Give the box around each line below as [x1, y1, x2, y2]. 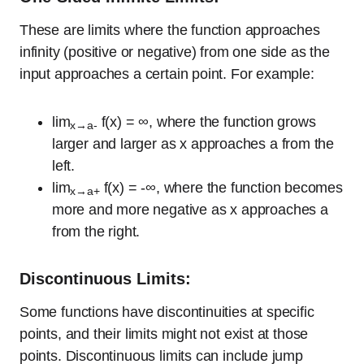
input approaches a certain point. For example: [19, 66, 314, 82]
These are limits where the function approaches [19, 22, 320, 38]
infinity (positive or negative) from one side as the [19, 44, 330, 60]
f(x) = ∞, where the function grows [97, 114, 316, 130]
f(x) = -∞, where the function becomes [99, 180, 343, 196]
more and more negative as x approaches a [52, 201, 328, 218]
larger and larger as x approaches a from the [52, 136, 335, 152]
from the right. [52, 223, 141, 240]
